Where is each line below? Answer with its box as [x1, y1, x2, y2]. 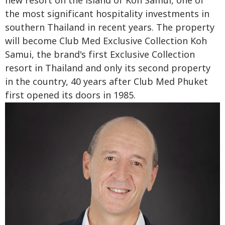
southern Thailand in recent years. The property [5, 21, 214, 35]
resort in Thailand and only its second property [5, 61, 210, 75]
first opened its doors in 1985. [5, 88, 136, 102]
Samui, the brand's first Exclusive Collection [5, 48, 195, 62]
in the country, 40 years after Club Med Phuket [5, 75, 208, 89]
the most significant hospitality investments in [5, 7, 209, 21]
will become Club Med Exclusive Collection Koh [5, 34, 207, 48]
